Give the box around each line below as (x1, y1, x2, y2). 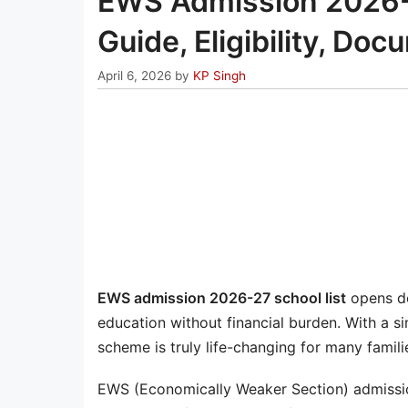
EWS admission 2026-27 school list (97, 288, 346, 307)
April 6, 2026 (97, 67, 171, 83)
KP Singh (193, 67, 246, 83)
